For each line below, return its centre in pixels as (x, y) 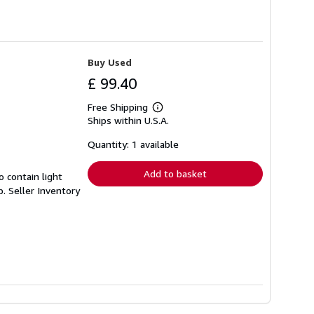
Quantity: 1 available (133, 144)
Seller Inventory (44, 191)
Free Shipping (118, 107)
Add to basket (175, 174)
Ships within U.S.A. (128, 121)
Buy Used (110, 62)
